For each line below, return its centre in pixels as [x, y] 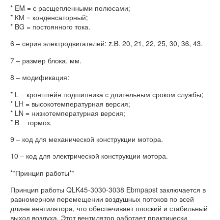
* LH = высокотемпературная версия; [70, 103]
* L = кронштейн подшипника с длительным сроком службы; [107, 94]
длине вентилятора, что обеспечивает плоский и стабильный [109, 208]
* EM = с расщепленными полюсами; [70, 8]
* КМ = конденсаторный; [49, 17]
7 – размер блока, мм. [46, 60]
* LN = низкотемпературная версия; [68, 113]
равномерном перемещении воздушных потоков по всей [102, 199]
